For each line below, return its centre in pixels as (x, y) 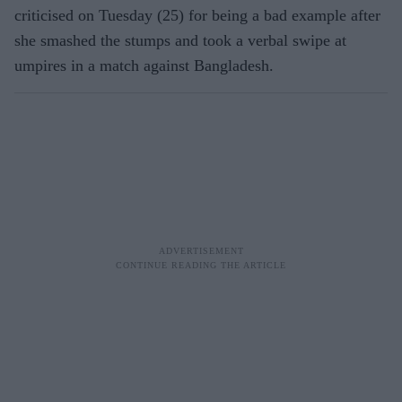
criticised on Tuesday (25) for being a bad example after (197, 15)
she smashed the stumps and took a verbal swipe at (180, 40)
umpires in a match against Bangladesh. (144, 65)
